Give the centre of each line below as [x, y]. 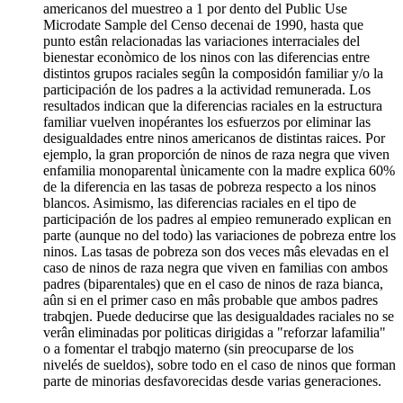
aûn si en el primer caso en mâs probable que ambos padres [210, 300]
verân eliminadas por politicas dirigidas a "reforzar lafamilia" [215, 333]
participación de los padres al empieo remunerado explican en [217, 219]
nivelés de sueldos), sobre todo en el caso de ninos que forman [219, 365]
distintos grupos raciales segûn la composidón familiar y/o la [213, 74]
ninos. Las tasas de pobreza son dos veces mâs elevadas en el [216, 252]
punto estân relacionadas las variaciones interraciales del [201, 41]
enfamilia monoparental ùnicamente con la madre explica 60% [219, 171]
